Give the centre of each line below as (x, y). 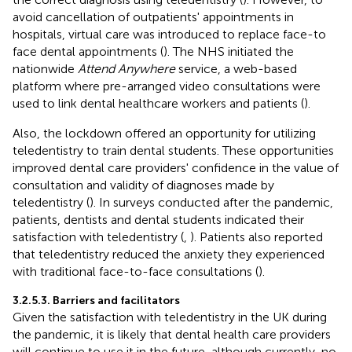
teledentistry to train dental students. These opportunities (173, 150)
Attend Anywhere (126, 68)
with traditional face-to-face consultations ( (136, 271)
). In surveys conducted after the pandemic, (211, 202)
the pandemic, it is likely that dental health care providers (172, 334)
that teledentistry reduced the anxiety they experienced (169, 254)
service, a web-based (236, 68)
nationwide (45, 68)
